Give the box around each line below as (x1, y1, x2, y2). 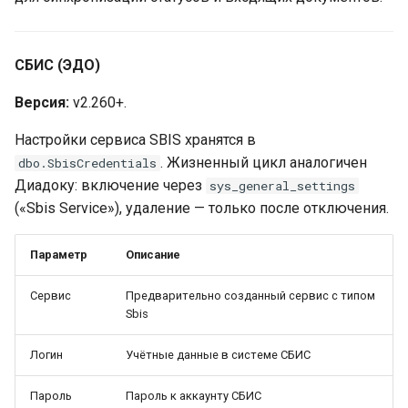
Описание (126, 248, 180, 261)
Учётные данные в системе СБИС (126, 348, 311, 362)
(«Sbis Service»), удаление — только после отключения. (15, 199, 389, 217)
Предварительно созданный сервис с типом (126, 289, 375, 302)
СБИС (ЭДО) (15, 56, 100, 74)
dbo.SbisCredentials (18, 155, 157, 171)
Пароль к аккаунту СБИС (126, 389, 261, 403)
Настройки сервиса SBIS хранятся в (15, 131, 256, 148)
